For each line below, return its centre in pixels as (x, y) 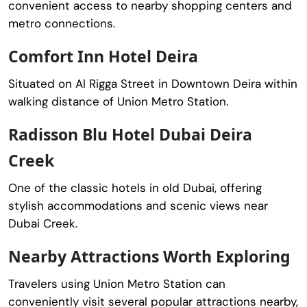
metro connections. (62, 23)
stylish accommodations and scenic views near (138, 205)
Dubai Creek (42, 223)
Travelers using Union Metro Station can (117, 283)
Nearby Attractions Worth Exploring (149, 256)
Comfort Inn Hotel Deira (103, 56)
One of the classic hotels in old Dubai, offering (135, 187)
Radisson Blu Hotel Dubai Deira (130, 134)
